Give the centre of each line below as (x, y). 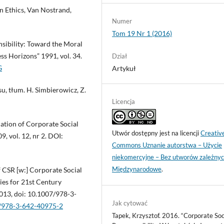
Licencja (124, 102)
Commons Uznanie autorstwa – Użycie (167, 145)
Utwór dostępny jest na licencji (156, 133)
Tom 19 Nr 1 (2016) (142, 33)
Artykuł (124, 68)
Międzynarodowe (137, 169)
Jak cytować (130, 203)
